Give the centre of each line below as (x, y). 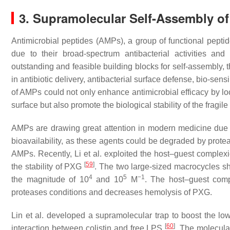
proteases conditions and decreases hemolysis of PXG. (112, 193)
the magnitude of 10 (50, 180)
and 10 (108, 180)
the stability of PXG (48, 167)
